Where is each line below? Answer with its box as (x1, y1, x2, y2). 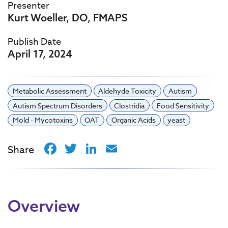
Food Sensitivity (156, 100, 209, 110)
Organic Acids (111, 115, 156, 125)
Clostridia (114, 100, 145, 110)
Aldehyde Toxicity (98, 85, 157, 96)
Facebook (59, 137, 132, 160)
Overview (8, 195, 80, 216)
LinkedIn (99, 137, 163, 160)
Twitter (79, 137, 133, 160)
